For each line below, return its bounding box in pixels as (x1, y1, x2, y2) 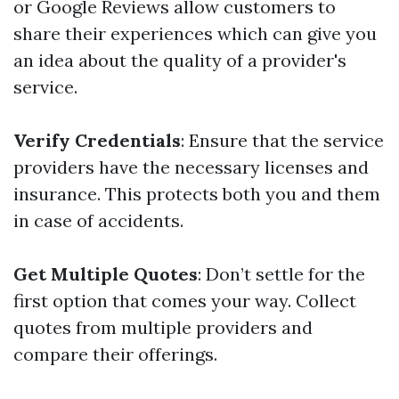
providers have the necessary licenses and (13, 156, 369, 178)
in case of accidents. (13, 209, 183, 232)
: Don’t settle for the (198, 263, 365, 285)
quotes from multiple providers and (13, 316, 313, 338)
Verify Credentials (13, 129, 181, 151)
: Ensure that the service (181, 129, 384, 151)
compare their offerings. (13, 343, 217, 365)
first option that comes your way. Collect (13, 289, 356, 312)
